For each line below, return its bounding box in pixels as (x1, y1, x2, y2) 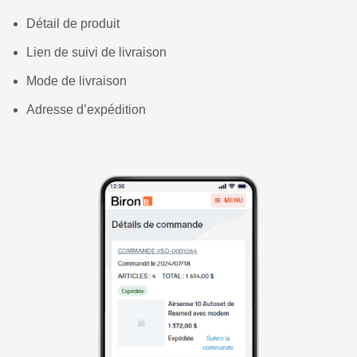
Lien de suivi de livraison (26, 45, 167, 60)
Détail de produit (26, 17, 120, 31)
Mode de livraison (26, 74, 127, 88)
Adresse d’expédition (26, 103, 146, 117)
